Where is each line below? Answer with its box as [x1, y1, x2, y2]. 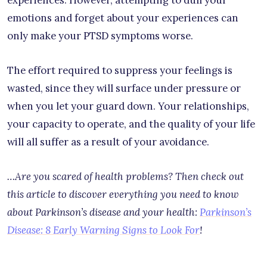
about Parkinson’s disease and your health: [7, 205, 200, 219]
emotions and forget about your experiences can [7, 11, 238, 24]
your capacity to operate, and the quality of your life [7, 117, 255, 131]
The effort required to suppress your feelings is [7, 63, 232, 77]
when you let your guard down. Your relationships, [7, 99, 249, 113]
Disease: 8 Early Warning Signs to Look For [7, 223, 200, 237]
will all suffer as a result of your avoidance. [7, 135, 209, 148]
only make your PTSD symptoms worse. [7, 29, 193, 42]
